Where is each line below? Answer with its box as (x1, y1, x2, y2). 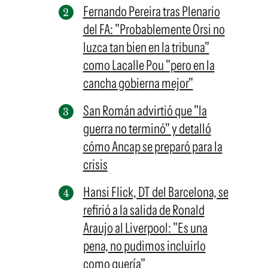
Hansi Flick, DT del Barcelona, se (83, 184, 229, 200)
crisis (83, 156, 108, 173)
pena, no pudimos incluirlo (83, 237, 206, 254)
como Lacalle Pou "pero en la (83, 57, 215, 74)
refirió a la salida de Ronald (83, 202, 205, 218)
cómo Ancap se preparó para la (83, 138, 223, 155)
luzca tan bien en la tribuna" (83, 39, 209, 56)
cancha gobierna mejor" (83, 75, 193, 92)
